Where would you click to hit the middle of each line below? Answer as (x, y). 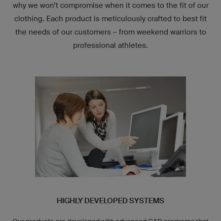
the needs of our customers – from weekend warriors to (110, 32)
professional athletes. (110, 45)
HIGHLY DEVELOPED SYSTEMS (110, 201)
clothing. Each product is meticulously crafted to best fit (110, 18)
